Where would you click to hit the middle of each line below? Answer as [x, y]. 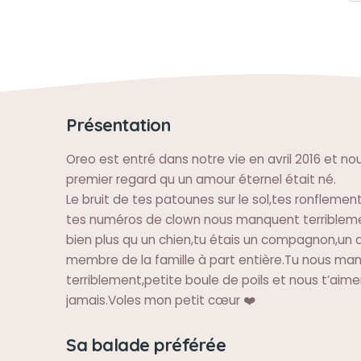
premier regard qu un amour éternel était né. [201, 179]
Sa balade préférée [146, 344]
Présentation [118, 124]
